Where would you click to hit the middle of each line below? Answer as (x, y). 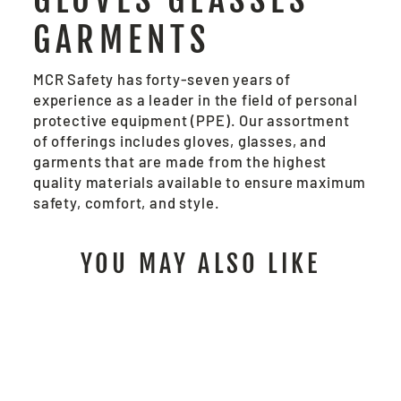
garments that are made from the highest (180, 162)
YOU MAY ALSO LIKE (200, 264)
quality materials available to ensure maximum (200, 182)
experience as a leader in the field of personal (196, 100)
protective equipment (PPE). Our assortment (192, 120)
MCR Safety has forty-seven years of (162, 79)
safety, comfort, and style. (130, 203)
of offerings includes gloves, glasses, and (180, 141)
